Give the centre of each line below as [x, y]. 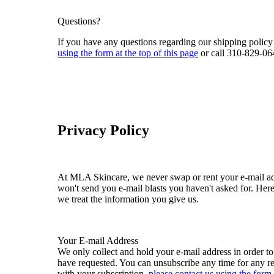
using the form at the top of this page [128, 53]
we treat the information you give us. [128, 199]
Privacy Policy [103, 130]
